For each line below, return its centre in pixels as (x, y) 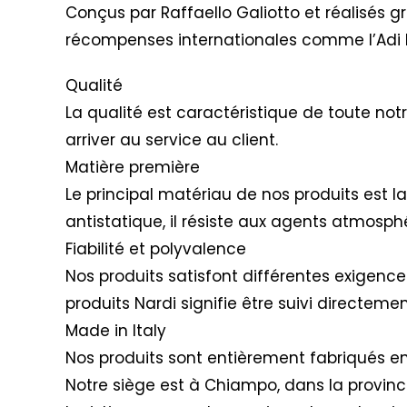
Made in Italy (116, 331)
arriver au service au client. (172, 140)
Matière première (133, 167)
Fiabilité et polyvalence (156, 249)
